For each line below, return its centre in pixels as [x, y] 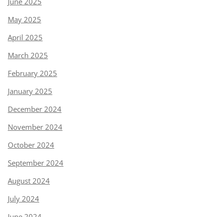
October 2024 [31, 145]
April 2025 [25, 38]
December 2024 [35, 109]
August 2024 [29, 181]
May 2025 [24, 20]
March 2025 [28, 55]
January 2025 [30, 91]
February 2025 [32, 73]
